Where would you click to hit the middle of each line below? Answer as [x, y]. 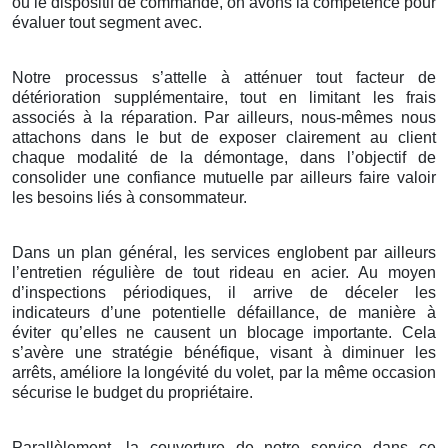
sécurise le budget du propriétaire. [132, 393]
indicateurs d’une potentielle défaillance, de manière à [224, 313]
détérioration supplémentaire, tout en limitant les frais [224, 98]
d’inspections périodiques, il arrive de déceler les [224, 293]
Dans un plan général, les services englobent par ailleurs [224, 253]
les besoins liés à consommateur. [129, 198]
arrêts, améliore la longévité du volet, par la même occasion [224, 373]
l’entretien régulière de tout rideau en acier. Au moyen [224, 273]
